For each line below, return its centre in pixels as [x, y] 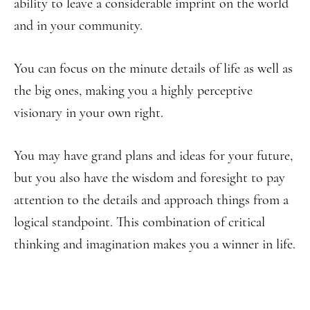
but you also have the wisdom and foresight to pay [149, 178]
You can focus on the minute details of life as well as [153, 69]
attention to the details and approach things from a [151, 200]
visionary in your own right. [89, 113]
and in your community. [78, 26]
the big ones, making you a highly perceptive [133, 91]
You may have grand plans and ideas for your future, [153, 156]
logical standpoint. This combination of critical [139, 222]
